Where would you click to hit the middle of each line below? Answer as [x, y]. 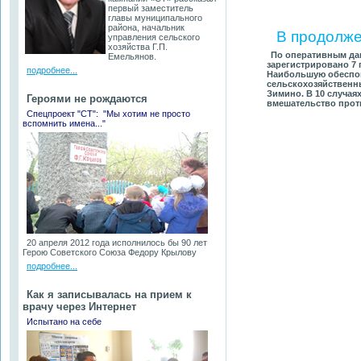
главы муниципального [155, 18]
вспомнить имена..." [64, 123]
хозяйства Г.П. [138, 47]
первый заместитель [151, 8]
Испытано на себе [64, 322]
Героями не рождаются [87, 99]
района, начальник [146, 27]
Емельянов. [132, 56]
